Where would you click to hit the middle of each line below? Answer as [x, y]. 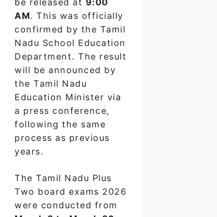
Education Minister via [68, 97]
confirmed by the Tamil [70, 30]
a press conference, [62, 111]
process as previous [62, 138]
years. [29, 152]
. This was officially [77, 16]
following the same [60, 124]
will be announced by [65, 70]
